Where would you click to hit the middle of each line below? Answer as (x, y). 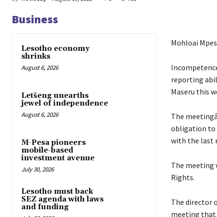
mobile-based (47, 151)
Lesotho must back (57, 192)
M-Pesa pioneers (54, 143)
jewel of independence (65, 103)
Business (35, 19)
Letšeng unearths (55, 95)
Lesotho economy (55, 48)
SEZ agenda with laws (62, 200)
